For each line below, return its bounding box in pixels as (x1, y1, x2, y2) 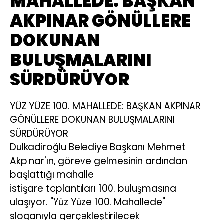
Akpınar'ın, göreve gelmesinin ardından (10, 154, 187, 168)
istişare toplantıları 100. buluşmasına (10, 182, 176, 195)
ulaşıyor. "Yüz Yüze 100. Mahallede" (10, 195, 165, 209)
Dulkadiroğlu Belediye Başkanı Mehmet (10, 140, 186, 154)
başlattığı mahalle (10, 168, 94, 182)
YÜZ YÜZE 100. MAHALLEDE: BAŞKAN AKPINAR (10, 99, 201, 113)
